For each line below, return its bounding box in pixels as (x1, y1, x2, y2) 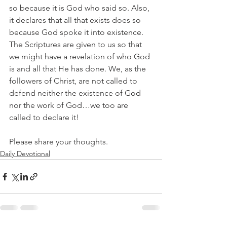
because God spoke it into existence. (9, 27, 145, 37)
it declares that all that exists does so (9, 15, 143, 25)
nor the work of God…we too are (9, 100, 130, 110)
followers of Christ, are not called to (9, 76, 139, 86)
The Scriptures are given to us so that (9, 40, 144, 49)
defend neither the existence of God (9, 88, 143, 98)
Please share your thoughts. (9, 137, 108, 146)
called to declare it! (9, 112, 79, 122)
